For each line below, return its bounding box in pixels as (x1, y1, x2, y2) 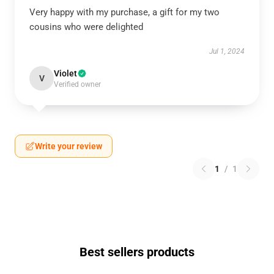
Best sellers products (80, 245, 194, 259)
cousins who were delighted (29, 21, 143, 32)
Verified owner (54, 80, 101, 89)
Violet (54, 68, 77, 78)
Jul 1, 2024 (209, 47, 245, 56)
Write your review (35, 141, 102, 151)
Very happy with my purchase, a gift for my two (29, 7, 220, 18)
